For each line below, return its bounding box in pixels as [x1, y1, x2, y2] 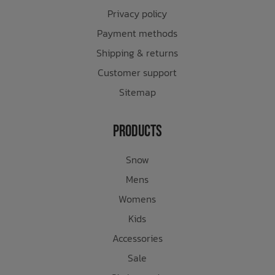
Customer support [98, 64, 177, 80]
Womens [118, 191, 157, 206]
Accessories [112, 230, 163, 246]
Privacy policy [107, 6, 168, 21]
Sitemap [118, 84, 156, 99]
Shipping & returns [96, 45, 179, 60]
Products [112, 122, 162, 141]
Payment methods [97, 25, 178, 41]
